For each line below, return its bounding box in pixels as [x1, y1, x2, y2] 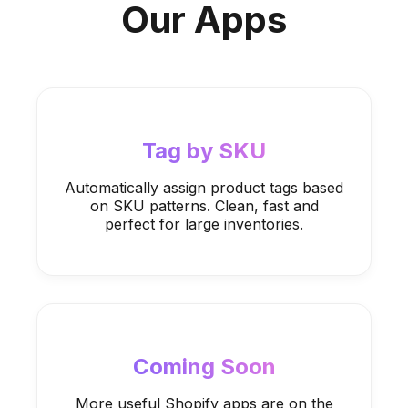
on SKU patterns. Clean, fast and [89, 197, 319, 215]
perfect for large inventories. [105, 215, 303, 233]
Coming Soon [132, 353, 276, 380]
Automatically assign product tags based [65, 178, 343, 197]
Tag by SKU [142, 138, 266, 164]
